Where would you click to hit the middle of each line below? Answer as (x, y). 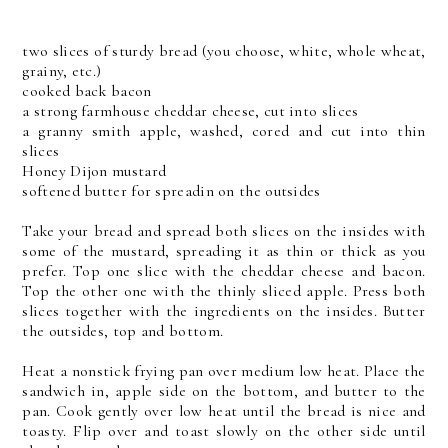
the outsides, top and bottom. (123, 331)
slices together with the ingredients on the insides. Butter (224, 311)
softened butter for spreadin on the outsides (171, 191)
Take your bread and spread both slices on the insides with (224, 231)
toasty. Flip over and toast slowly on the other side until (224, 431)
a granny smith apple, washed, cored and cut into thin (224, 131)
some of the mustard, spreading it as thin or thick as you (224, 251)
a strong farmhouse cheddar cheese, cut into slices (190, 111)
